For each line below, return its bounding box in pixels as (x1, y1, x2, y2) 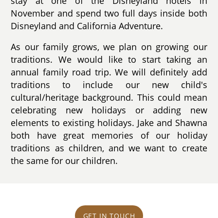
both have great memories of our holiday (11, 129, 207, 142)
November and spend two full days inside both (11, 7, 207, 19)
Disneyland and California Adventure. (11, 19, 163, 32)
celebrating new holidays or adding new (11, 104, 207, 116)
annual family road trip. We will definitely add (11, 66, 207, 78)
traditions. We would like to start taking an (11, 54, 207, 66)
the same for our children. (11, 155, 118, 167)
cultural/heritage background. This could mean (11, 91, 207, 104)
